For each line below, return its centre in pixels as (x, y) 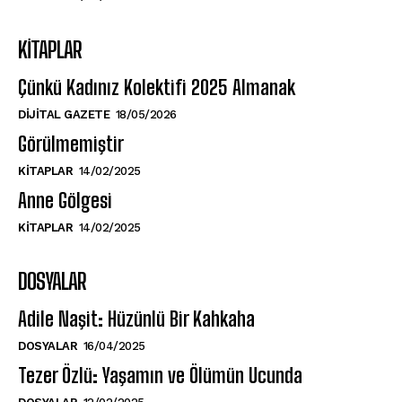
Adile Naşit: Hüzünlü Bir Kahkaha (136, 319)
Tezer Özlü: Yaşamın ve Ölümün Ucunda (160, 375)
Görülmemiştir (71, 144)
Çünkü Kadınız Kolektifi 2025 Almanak (157, 87)
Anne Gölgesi (65, 200)
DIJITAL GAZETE (64, 114)
